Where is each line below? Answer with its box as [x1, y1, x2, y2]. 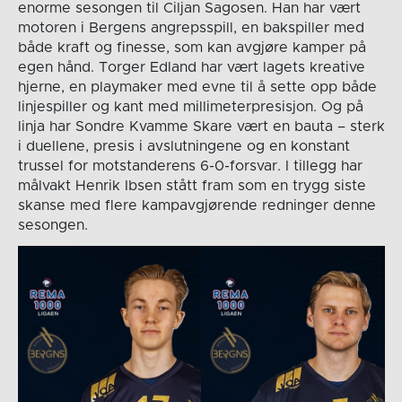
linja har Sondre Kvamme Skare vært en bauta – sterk [17, 118, 385, 134]
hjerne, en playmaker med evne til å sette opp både [17, 79, 377, 94]
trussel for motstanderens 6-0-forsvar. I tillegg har [17, 158, 363, 173]
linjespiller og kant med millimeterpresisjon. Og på [17, 99, 363, 114]
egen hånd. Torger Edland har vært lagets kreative [17, 59, 365, 74]
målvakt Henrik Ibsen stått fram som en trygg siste [17, 178, 366, 193]
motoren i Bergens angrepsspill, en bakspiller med [17, 20, 364, 35]
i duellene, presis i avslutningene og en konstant [17, 138, 350, 153]
